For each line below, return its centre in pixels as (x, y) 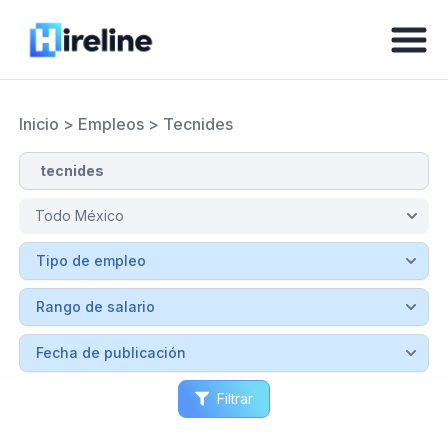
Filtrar (235, 398)
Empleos (110, 124)
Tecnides (197, 124)
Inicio (38, 124)
